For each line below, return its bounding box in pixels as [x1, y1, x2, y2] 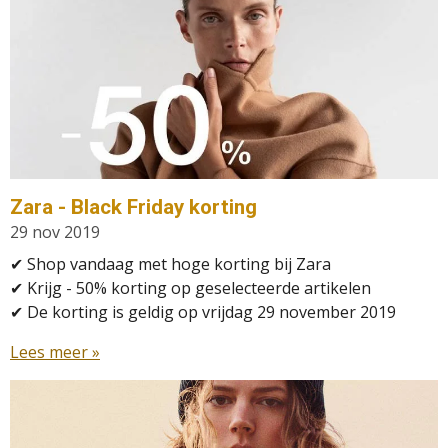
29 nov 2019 [10, 221, 100, 243]
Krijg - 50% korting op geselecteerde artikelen [23, 277, 371, 299]
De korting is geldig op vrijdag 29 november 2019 [23, 301, 396, 323]
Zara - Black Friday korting [10, 195, 257, 219]
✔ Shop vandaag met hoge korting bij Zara [10, 253, 331, 275]
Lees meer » [10, 341, 100, 363]
